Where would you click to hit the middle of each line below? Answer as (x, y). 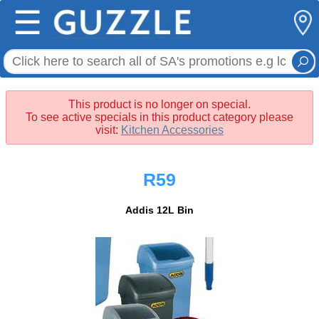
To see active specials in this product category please (159, 117)
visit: (108, 130)
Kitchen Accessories (172, 130)
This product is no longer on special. (159, 104)
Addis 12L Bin (159, 210)
